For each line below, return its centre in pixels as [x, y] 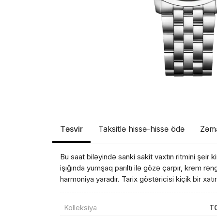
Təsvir [72, 129]
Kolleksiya [81, 208]
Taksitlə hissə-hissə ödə [142, 129]
